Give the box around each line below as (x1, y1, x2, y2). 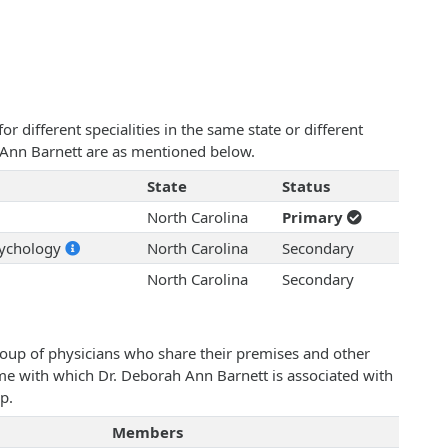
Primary (281, 207, 347, 228)
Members (111, 422, 183, 443)
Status (281, 176, 330, 197)
